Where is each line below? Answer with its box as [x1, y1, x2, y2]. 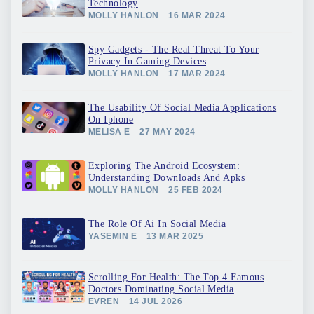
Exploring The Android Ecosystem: [88, 161, 240, 171]
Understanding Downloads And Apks [88, 172, 245, 183]
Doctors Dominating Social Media [88, 284, 234, 294]
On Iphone [88, 114, 134, 125]
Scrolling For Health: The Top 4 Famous [88, 272, 264, 282]
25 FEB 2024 [168, 185, 223, 195]
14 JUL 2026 [128, 296, 183, 306]
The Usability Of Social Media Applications [88, 102, 277, 113]
